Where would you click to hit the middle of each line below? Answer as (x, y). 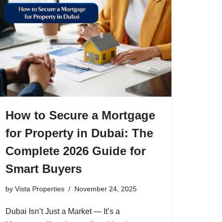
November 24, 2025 (106, 189)
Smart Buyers (44, 168)
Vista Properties (40, 189)
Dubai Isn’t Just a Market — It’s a (63, 211)
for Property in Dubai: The (79, 133)
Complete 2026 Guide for (76, 151)
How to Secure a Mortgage (80, 115)
